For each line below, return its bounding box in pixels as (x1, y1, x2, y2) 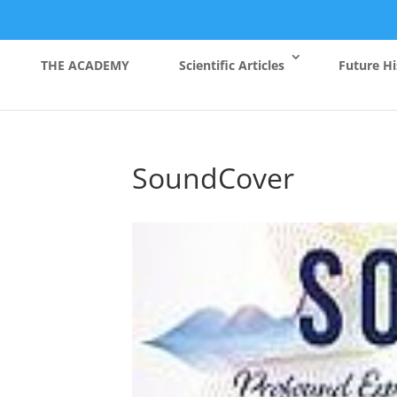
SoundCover (132, 159, 295, 197)
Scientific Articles (179, 56, 284, 74)
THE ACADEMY (41, 56, 129, 74)
